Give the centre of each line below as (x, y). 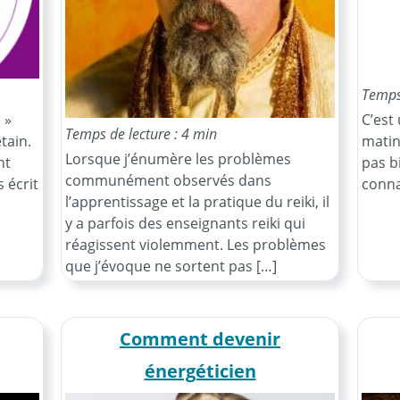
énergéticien (200, 371)
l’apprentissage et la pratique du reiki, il (197, 201)
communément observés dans (168, 180)
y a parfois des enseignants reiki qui (185, 223)
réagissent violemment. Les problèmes (196, 244)
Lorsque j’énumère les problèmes (178, 158)
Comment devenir (200, 338)
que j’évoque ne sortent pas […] (171, 266)
